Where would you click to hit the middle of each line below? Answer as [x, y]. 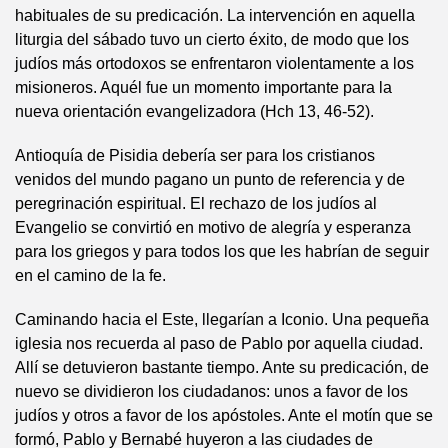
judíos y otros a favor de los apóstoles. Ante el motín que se [224, 415]
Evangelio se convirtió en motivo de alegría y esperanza [213, 227]
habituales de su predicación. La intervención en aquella [215, 15]
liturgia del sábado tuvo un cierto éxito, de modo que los [212, 39]
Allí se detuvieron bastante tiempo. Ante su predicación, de [222, 367]
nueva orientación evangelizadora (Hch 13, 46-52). [194, 111]
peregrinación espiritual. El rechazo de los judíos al [196, 203]
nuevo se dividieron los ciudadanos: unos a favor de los [211, 391]
